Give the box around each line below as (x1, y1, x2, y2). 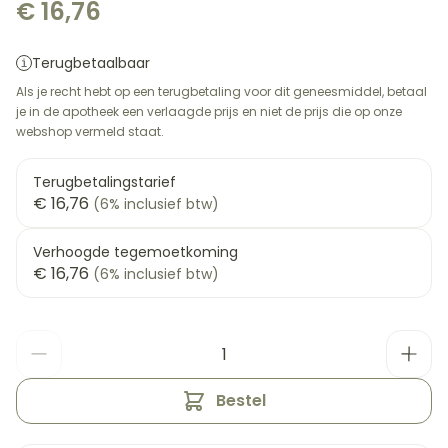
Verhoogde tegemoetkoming (33, 242, 238, 262)
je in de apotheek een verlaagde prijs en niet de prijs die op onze (16, 103, 402, 120)
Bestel (216, 389, 266, 412)
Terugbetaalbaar (32, 53, 150, 73)
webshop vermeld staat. (16, 123, 164, 140)
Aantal (15, 328, 67, 351)
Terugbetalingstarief (33, 172, 176, 192)
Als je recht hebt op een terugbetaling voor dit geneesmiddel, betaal (16, 83, 427, 100)
